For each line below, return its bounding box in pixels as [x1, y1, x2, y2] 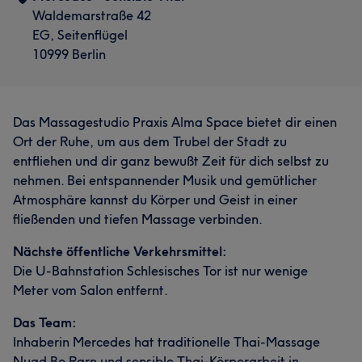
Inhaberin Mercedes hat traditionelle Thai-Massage [13, 333, 320, 350]
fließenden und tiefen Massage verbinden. [13, 210, 263, 227]
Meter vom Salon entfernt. [13, 281, 168, 298]
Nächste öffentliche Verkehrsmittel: [13, 242, 227, 259]
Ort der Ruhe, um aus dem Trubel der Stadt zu [13, 133, 287, 149]
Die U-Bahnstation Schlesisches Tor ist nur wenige [13, 262, 308, 279]
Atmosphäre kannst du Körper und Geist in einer [13, 191, 297, 208]
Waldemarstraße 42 [32, 6, 151, 23]
